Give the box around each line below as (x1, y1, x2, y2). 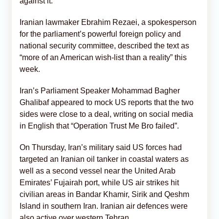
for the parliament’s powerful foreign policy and (20, 29, 181, 38)
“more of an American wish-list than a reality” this (20, 53, 187, 62)
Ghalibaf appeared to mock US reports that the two (20, 98, 194, 107)
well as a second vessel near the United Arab (20, 166, 175, 175)
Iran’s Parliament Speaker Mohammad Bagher (20, 86, 180, 95)
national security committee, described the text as (20, 41, 189, 50)
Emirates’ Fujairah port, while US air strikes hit (20, 178, 179, 187)
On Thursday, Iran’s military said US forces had (20, 143, 182, 152)
